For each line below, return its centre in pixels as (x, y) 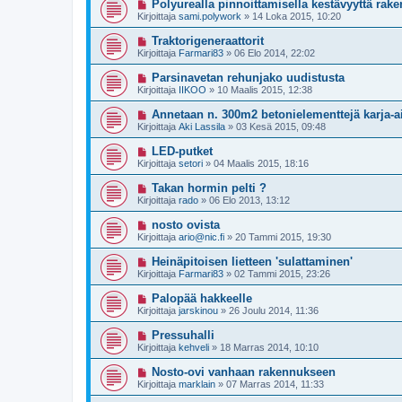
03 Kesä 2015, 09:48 (281, 127)
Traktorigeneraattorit (207, 41)
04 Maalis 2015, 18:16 (261, 164)
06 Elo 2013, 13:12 (249, 201)
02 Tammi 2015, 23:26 (282, 274)
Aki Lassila (202, 127)
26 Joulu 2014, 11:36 (274, 311)
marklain (197, 385)
